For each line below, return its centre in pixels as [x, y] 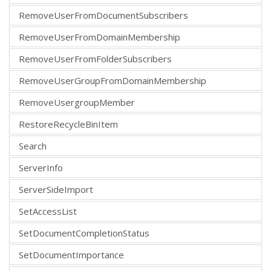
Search [33, 145]
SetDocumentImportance [71, 254]
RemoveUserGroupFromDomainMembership [113, 80]
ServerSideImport [56, 189]
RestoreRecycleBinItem [68, 124]
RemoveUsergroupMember [77, 102]
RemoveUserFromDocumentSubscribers [103, 15]
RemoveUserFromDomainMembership [100, 37]
